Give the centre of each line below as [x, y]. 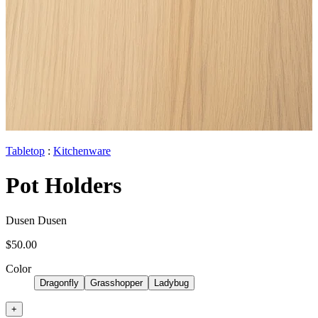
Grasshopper [116, 283]
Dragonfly [59, 283]
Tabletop [25, 150]
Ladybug [171, 283]
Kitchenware [82, 150]
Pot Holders [64, 186]
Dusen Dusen [36, 220]
